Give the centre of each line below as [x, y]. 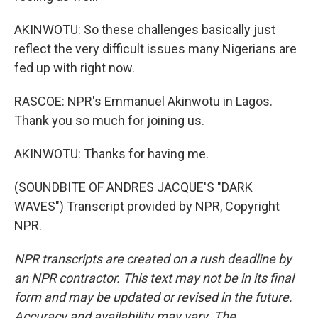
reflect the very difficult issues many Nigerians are [155, 49]
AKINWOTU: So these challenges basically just [145, 29]
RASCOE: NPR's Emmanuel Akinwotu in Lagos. [143, 101]
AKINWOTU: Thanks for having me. [111, 154]
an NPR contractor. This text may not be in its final [154, 278]
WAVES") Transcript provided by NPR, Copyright [147, 206]
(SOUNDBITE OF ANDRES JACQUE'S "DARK [133, 187]
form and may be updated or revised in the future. [153, 297]
